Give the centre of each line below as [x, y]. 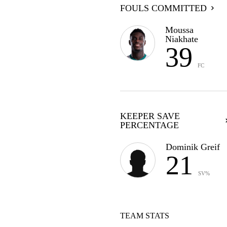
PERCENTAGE [149, 125]
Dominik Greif [193, 147]
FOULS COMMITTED [163, 8]
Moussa [180, 30]
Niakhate [182, 39]
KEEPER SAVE [150, 116]
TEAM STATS [144, 216]
